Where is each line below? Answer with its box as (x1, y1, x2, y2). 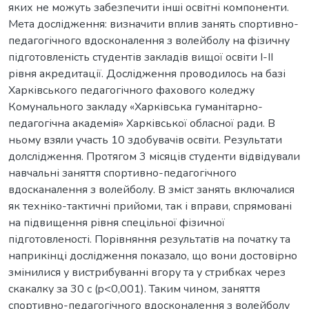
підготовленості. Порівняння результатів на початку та (8, 231, 290, 247)
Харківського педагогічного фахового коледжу (8, 82, 255, 98)
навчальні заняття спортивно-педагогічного (8, 165, 237, 181)
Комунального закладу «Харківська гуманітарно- (8, 99, 263, 114)
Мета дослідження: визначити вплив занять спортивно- (8, 16, 299, 32)
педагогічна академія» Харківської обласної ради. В (8, 115, 275, 131)
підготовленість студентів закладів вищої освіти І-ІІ (8, 49, 273, 65)
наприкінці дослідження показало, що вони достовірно (8, 248, 297, 263)
